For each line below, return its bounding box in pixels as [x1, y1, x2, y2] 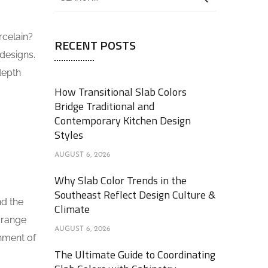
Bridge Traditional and [54, 98, 154, 114]
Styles [54, 127, 83, 143]
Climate [54, 201, 90, 217]
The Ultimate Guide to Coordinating [54, 246, 215, 263]
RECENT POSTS [54, 36, 136, 54]
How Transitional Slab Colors [54, 84, 187, 100]
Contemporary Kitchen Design [54, 112, 191, 129]
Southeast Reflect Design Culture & [54, 187, 215, 203]
